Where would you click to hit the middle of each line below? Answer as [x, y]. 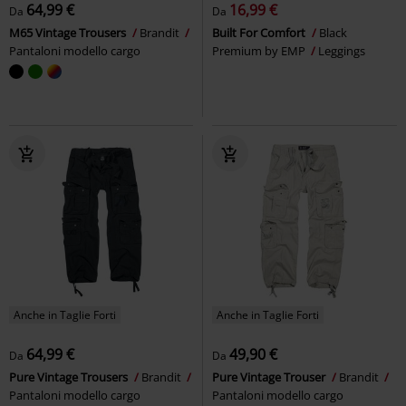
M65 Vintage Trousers [69, 32]
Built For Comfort [260, 32]
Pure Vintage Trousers [70, 377]
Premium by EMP [260, 50]
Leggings [342, 50]
